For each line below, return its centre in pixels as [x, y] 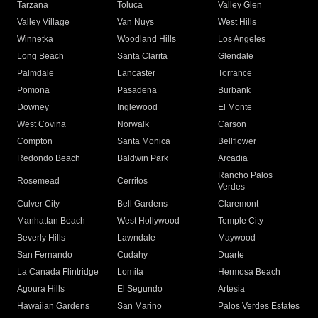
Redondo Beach [49, 159]
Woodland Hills [147, 39]
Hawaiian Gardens [53, 306]
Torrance [235, 73]
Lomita [131, 272]
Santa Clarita [143, 56]
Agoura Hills [41, 289]
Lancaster [137, 73]
